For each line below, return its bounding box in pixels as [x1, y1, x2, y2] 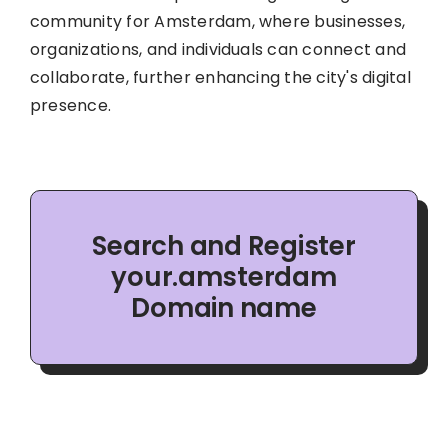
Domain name [131, 289, 317, 326]
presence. [29, 93, 112, 117]
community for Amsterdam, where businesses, [29, 9, 406, 33]
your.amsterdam [111, 258, 337, 295]
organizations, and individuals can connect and [29, 37, 407, 61]
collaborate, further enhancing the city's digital [29, 65, 411, 89]
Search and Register [92, 227, 356, 264]
